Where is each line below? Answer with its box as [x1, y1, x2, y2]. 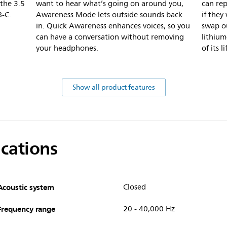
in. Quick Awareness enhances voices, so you [36, 19, 190, 32]
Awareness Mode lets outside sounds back [36, 8, 182, 21]
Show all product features [72, 81, 155, 93]
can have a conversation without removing [36, 30, 184, 44]
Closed [123, 180, 146, 194]
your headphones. [36, 42, 98, 55]
